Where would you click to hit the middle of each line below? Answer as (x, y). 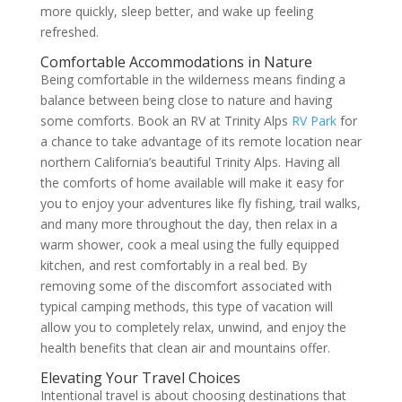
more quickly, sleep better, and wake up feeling (176, 11)
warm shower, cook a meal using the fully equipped (189, 245)
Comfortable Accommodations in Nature (176, 62)
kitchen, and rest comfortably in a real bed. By (173, 265)
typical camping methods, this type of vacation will (186, 306)
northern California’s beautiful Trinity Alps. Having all (190, 162)
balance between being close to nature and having (186, 100)
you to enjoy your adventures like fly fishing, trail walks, (200, 203)
